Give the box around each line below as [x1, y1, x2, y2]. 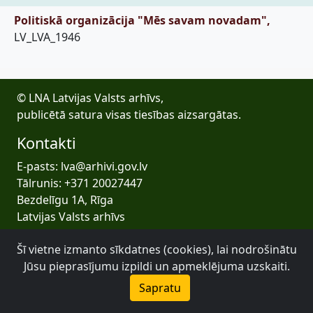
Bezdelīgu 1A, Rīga [17, 192, 113, 208]
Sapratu [139, 280, 181, 296]
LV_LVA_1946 [14, 29, 80, 45]
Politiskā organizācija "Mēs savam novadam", [14, 13, 270, 28]
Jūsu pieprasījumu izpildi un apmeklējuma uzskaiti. [23, 259, 290, 274]
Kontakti [17, 133, 76, 153]
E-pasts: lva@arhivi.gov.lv [17, 159, 147, 174]
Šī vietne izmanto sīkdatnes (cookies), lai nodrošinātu [16, 242, 297, 257]
